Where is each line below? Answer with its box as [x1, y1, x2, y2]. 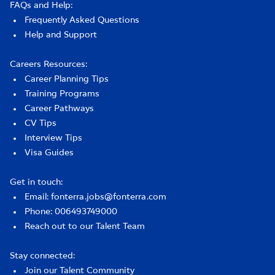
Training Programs [25, 90, 99, 98]
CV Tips [25, 119, 56, 128]
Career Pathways [25, 104, 94, 113]
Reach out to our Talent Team [25, 222, 145, 231]
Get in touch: [10, 178, 63, 187]
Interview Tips [25, 134, 82, 142]
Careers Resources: [10, 60, 87, 69]
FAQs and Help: [10, 1, 72, 10]
